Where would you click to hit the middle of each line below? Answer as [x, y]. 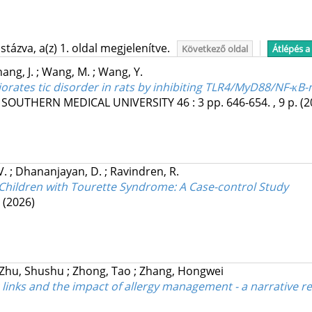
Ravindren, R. [144, 172]
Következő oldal [214, 49]
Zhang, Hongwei [181, 271]
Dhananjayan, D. [60, 172]
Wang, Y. [120, 72]
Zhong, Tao [103, 271]
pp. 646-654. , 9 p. [253, 103]
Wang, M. [67, 72]
